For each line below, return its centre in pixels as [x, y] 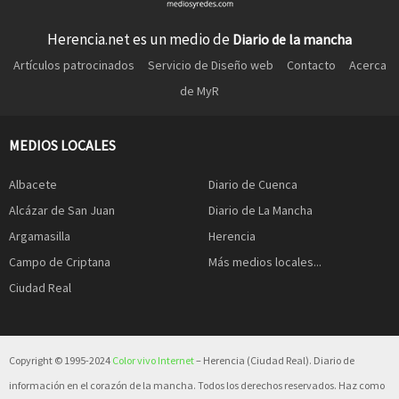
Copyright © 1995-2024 [61, 361]
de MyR [199, 90]
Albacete [33, 185]
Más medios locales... [265, 262]
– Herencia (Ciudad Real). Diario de [274, 361]
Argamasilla [40, 236]
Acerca [367, 65]
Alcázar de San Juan [62, 211]
